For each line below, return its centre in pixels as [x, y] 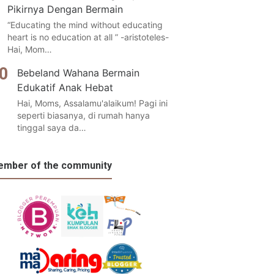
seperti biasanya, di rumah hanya [83, 115]
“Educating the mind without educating [85, 24]
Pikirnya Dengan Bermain [65, 9]
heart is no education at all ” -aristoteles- [88, 37]
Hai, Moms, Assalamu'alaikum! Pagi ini [92, 103]
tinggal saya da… [51, 127]
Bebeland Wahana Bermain [78, 72]
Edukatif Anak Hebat [65, 87]
